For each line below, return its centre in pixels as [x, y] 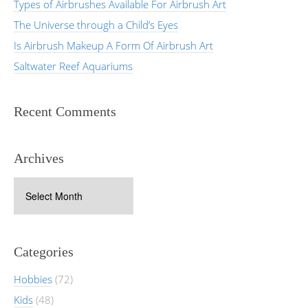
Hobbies [33, 279]
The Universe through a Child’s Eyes [96, 24]
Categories [44, 251]
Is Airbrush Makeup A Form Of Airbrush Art [113, 45]
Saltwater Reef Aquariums [73, 66]
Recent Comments [65, 111]
